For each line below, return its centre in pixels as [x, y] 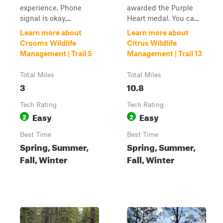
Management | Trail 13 [165, 53]
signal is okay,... [45, 18]
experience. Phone [51, 7]
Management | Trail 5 [56, 53]
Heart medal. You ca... [163, 18]
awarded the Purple [160, 7]
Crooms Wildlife [48, 43]
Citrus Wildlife [152, 43]
